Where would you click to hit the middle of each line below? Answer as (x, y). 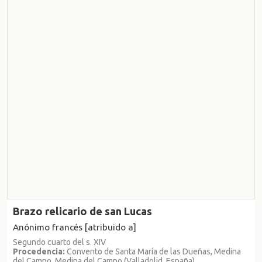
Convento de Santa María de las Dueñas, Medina (153, 251)
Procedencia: (39, 251)
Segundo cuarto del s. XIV (59, 242)
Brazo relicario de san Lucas (82, 211)
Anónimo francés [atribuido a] (75, 227)
